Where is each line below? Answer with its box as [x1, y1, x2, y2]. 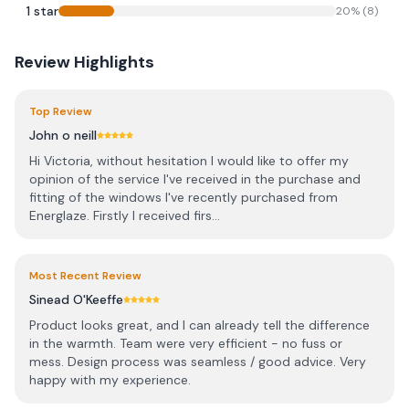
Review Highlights [15, 51, 154, 73]
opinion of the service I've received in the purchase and [29, 171, 361, 187]
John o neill [29, 127, 97, 143]
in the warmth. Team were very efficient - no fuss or [29, 335, 342, 351]
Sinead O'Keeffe [29, 291, 123, 308]
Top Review [29, 104, 92, 119]
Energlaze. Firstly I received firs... [29, 207, 220, 224]
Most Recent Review [29, 268, 142, 283]
